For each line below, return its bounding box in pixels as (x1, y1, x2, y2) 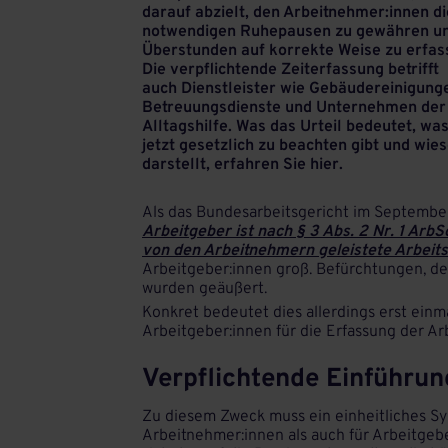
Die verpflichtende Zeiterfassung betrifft (142, 60, 439, 80)
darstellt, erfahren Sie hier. (142, 155, 343, 175)
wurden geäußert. (142, 279, 271, 299)
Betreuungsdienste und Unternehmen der (142, 98, 446, 118)
